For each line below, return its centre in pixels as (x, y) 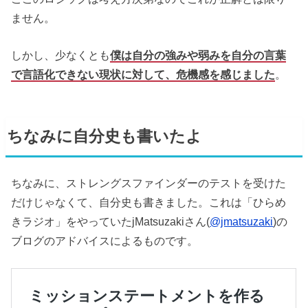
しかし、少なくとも (61, 55)
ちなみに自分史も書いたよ (105, 136)
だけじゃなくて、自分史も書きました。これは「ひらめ (149, 202)
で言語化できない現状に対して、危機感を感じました (143, 75)
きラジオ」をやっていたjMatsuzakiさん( (111, 221)
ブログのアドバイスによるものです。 (105, 240)
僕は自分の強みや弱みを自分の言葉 (198, 55)
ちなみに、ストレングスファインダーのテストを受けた (149, 183)
